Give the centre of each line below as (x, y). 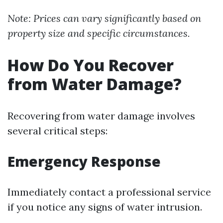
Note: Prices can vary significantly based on (104, 18)
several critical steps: (57, 131)
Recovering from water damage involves (101, 116)
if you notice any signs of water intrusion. (105, 207)
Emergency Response (84, 162)
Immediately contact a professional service (109, 192)
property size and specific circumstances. (99, 33)
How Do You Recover (91, 65)
